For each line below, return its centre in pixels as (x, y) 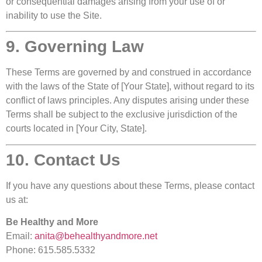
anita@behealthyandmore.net (96, 236)
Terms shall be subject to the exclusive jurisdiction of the (122, 115)
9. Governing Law (75, 47)
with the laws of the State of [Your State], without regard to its (130, 87)
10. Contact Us (63, 160)
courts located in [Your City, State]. (76, 129)
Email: (20, 236)
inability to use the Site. (54, 16)
